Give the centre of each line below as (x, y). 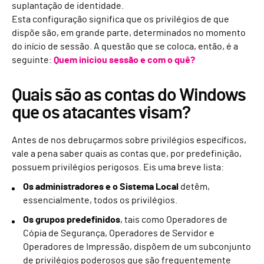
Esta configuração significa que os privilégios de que (121, 20)
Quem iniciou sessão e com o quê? (124, 60)
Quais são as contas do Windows (129, 96)
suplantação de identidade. (68, 6)
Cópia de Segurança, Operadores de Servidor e (119, 234)
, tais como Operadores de (174, 220)
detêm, (194, 187)
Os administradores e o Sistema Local (101, 187)
